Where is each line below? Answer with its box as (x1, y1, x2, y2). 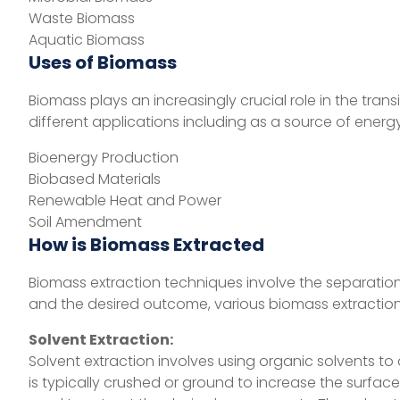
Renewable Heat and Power (29, 190, 221, 212)
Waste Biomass (29, 8, 135, 29)
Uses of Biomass (29, 50, 177, 76)
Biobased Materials (29, 169, 161, 190)
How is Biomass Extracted (29, 232, 264, 258)
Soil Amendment (29, 212, 142, 233)
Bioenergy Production (29, 147, 179, 169)
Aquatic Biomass (29, 29, 145, 51)
